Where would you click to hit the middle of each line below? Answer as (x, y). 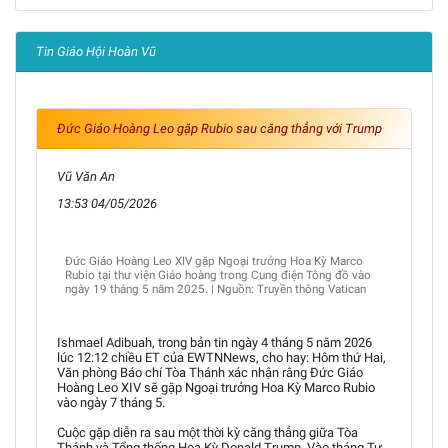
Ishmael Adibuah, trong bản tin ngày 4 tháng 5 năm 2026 (214, 342)
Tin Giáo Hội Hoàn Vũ (96, 51)
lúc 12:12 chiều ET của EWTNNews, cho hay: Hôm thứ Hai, (221, 357)
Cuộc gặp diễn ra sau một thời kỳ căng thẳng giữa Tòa (207, 432)
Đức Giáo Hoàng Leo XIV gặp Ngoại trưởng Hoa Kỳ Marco (214, 260)
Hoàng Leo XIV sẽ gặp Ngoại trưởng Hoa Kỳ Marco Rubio (216, 387)
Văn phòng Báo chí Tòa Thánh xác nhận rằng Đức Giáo (210, 372)
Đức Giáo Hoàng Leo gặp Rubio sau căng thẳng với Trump (219, 128)
